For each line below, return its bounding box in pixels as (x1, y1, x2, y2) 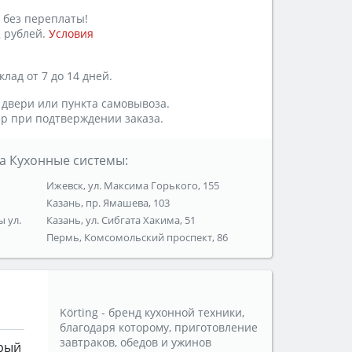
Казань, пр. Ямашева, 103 (46, 196, 170, 211)
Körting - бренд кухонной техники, (60, 305, 244, 321)
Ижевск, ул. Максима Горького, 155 (46, 178, 220, 193)
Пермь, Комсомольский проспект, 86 (46, 230, 229, 245)
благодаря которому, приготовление (60, 320, 258, 335)
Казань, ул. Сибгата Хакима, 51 (46, 213, 196, 228)
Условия (49, 26, 93, 42)
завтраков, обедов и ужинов (60, 335, 211, 350)
